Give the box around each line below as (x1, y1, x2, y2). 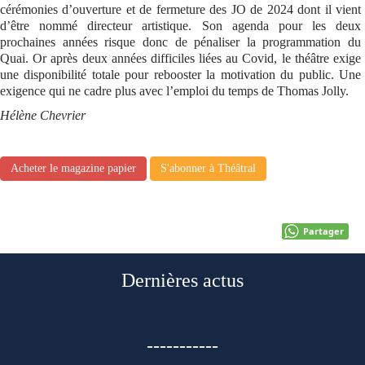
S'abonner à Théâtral (161, 161, 256, 174)
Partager (303, 224, 344, 237)
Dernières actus (121, 269, 244, 291)
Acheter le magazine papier (11, 161, 136, 174)
